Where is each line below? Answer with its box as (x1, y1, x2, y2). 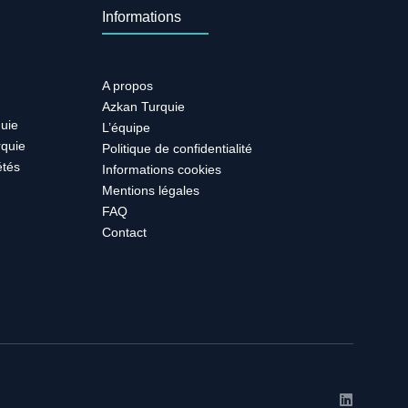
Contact (102, 224, 147, 240)
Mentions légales (102, 182, 199, 198)
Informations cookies (102, 161, 221, 177)
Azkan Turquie (102, 98, 185, 114)
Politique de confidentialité (102, 140, 252, 156)
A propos (102, 77, 153, 93)
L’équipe (102, 119, 150, 135)
